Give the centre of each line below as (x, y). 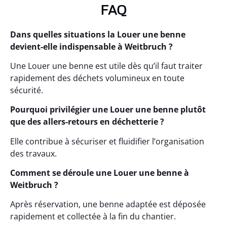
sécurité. (27, 90)
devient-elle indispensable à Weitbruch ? (91, 46)
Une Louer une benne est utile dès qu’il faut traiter (106, 66)
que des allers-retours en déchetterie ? (87, 122)
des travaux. (33, 153)
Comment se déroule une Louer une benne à (100, 173)
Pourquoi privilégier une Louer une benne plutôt (108, 110)
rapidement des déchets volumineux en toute (97, 78)
